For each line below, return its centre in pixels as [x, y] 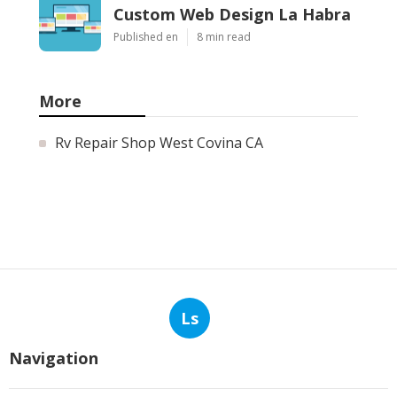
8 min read [224, 36]
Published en [146, 36]
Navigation [54, 358]
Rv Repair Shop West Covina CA [159, 142]
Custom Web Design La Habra [232, 14]
